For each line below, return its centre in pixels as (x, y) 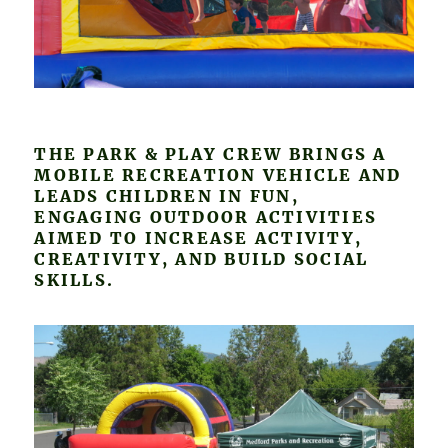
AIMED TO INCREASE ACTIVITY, (198, 237)
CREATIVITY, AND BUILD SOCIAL (201, 258)
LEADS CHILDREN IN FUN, (166, 195)
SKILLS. (74, 279)
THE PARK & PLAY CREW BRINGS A (210, 153)
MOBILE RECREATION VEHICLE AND (218, 174)
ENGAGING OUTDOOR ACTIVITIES (206, 216)
